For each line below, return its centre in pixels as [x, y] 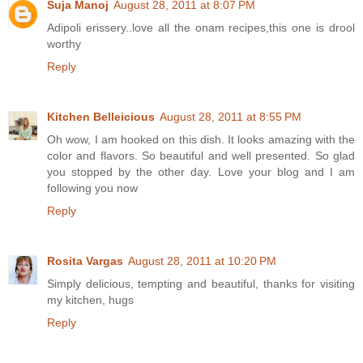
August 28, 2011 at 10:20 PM [202, 261]
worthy [64, 44]
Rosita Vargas [85, 261]
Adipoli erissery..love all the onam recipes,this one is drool [201, 28]
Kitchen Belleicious [101, 117]
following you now [92, 188]
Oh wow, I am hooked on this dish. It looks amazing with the [201, 140]
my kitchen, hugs [90, 300]
